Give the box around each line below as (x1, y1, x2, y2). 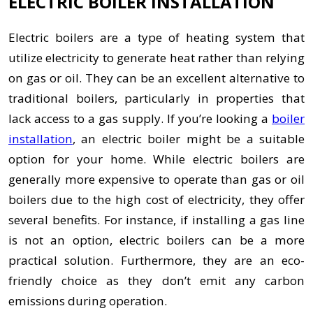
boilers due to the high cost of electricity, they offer (8, 191, 305, 208)
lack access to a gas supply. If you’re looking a (8, 110, 272, 127)
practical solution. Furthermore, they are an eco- (8, 252, 305, 269)
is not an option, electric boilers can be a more (8, 232, 305, 249)
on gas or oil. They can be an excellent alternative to (8, 70, 305, 87)
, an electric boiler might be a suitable (73, 131, 305, 147)
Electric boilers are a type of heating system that (8, 29, 305, 46)
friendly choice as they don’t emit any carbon (8, 272, 305, 289)
